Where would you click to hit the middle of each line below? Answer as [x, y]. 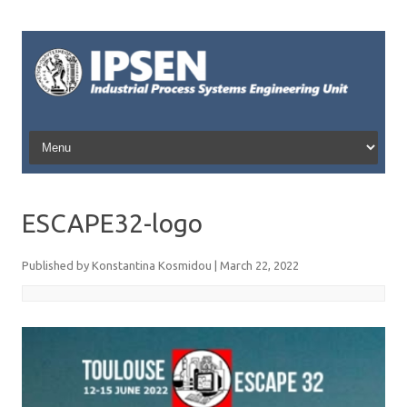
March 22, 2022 [259, 266]
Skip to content [68, 134]
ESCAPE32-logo [112, 223]
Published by [57, 266]
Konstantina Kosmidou [152, 266]
